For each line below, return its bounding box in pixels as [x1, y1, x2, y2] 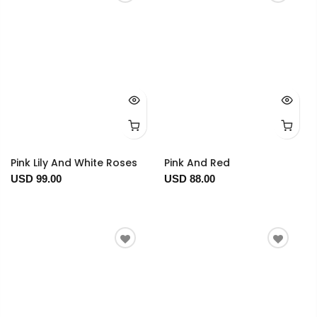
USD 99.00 [11, 173, 62, 185]
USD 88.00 [163, 173, 215, 185]
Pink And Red [163, 156, 230, 171]
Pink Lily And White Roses [11, 156, 137, 171]
